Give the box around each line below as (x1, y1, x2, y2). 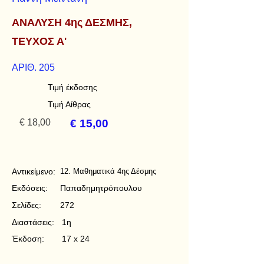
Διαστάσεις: (12, 217, 54, 227)
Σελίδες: (12, 200, 41, 210)
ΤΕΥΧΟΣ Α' (12, 35, 67, 47)
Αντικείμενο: (12, 167, 55, 176)
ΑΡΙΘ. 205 (12, 62, 55, 72)
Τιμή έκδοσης (48, 82, 97, 92)
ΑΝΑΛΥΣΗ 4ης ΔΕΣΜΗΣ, (12, 16, 132, 28)
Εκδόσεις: (12, 183, 48, 193)
